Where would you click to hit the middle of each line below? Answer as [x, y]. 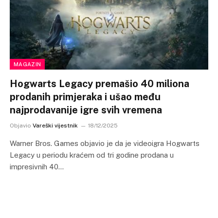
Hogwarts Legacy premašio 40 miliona [100, 84]
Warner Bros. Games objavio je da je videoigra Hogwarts [105, 143]
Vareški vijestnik [55, 126]
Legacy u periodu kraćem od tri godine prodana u [92, 155]
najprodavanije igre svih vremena [86, 110]
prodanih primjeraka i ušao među [85, 97]
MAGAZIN [27, 64]
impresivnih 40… [37, 167]
